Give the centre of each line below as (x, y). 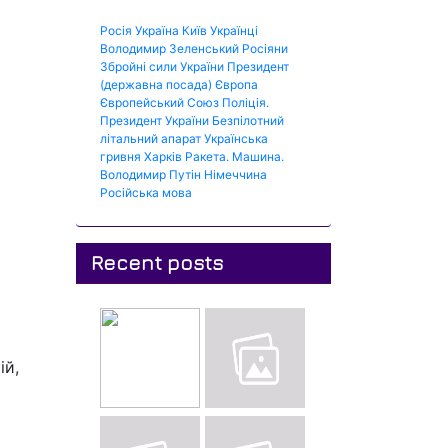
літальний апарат (150, 138)
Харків (163, 156)
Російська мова (146, 192)
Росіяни (265, 48)
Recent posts (157, 262)
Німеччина (235, 174)
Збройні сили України (162, 66)
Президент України (154, 120)
